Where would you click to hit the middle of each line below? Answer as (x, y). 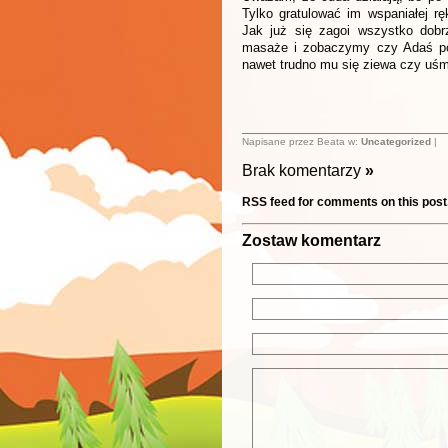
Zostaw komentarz (311, 240)
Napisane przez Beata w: (301, 141)
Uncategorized (396, 141)
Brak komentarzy (303, 170)
